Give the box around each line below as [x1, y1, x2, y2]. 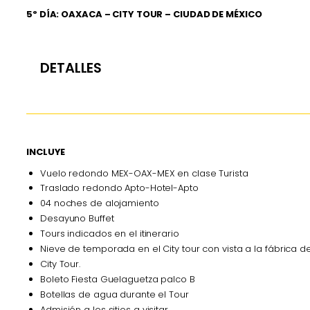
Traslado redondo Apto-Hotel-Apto [40, 181, 199, 195]
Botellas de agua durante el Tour [40, 287, 189, 301]
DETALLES [40, 59, 102, 78]
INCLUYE [26, 145, 66, 158]
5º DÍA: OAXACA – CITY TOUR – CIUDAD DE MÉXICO [26, 7, 262, 21]
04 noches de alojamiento [40, 197, 159, 210]
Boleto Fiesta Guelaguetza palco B [40, 272, 195, 286]
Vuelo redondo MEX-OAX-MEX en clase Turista [40, 166, 248, 180]
